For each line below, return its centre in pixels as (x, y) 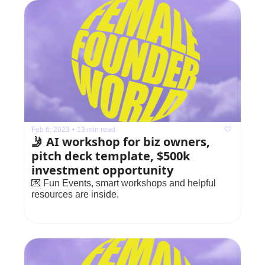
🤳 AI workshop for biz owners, (121, 142)
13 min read (96, 129)
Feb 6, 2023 (51, 129)
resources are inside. (75, 195)
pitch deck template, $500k (111, 156)
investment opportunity (102, 170)
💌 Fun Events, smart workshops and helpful (124, 183)
